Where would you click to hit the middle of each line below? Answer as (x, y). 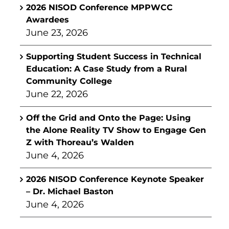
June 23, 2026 (57, 33)
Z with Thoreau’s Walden (80, 142)
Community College (69, 81)
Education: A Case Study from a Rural (107, 69)
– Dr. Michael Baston (70, 191)
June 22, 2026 (57, 94)
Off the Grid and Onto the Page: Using (108, 118)
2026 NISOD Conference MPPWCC (99, 7)
